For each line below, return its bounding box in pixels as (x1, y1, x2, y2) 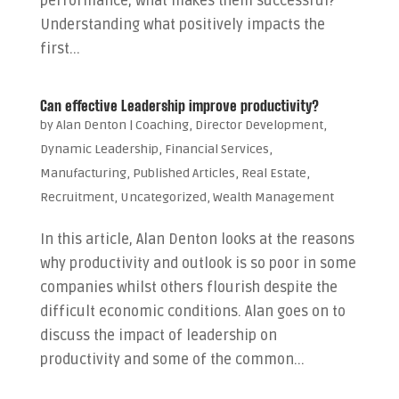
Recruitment (39, 190, 114, 205)
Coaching (134, 118, 189, 133)
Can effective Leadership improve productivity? (39, 97, 319, 114)
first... (39, 40, 80, 58)
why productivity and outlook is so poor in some (39, 255, 356, 273)
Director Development (194, 118, 323, 133)
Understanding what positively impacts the (39, 16, 325, 34)
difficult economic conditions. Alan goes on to (39, 303, 346, 321)
